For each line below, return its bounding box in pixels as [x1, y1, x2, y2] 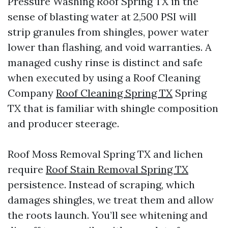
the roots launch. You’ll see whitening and [8, 209, 208, 221]
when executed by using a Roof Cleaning [8, 71, 200, 84]
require [8, 163, 46, 176]
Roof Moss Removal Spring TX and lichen [8, 148, 203, 160]
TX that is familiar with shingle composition [8, 102, 218, 115]
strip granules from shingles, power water [8, 25, 209, 38]
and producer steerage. [8, 117, 119, 130]
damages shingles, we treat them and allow [8, 193, 214, 206]
